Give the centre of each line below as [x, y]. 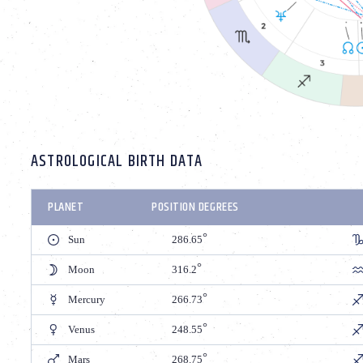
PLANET [66, 207]
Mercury [87, 299]
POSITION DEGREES [195, 207]
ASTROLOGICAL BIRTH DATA [117, 161]
